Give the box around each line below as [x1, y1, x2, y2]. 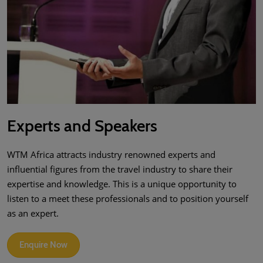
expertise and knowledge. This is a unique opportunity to [7, 178, 237, 190]
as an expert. [7, 207, 59, 220]
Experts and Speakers [7, 116, 157, 136]
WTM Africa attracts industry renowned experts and [7, 149, 215, 161]
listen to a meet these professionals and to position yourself [7, 193, 248, 205]
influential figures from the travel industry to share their [7, 163, 232, 176]
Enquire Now [19, 240, 68, 251]
